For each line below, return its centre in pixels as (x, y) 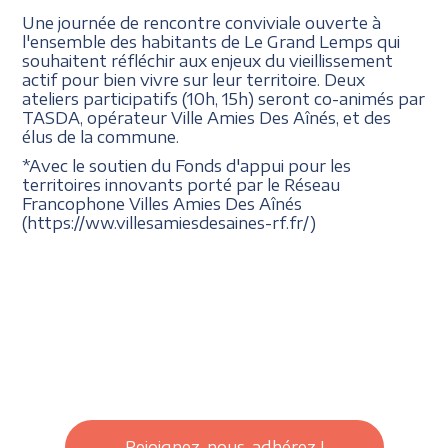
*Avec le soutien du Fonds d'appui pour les (187, 165)
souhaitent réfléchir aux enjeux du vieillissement (208, 60)
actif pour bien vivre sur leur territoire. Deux (194, 79)
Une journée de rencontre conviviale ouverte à (202, 22)
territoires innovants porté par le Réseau (181, 184)
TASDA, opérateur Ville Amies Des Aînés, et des (207, 117)
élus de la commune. (101, 136)
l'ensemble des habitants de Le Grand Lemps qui (211, 41)
